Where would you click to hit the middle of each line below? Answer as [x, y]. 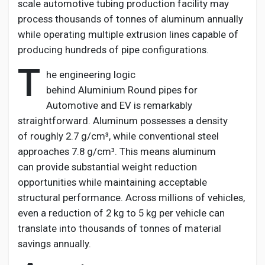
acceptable [182, 182]
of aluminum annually [195, 19]
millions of [182, 198]
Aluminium [102, 90]
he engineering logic [91, 75]
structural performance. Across [88, 198]
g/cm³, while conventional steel [149, 136]
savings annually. [54, 244]
